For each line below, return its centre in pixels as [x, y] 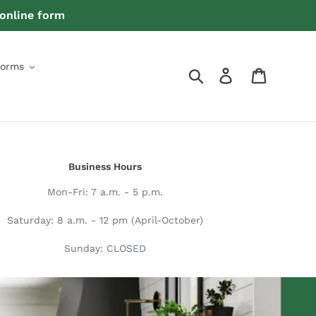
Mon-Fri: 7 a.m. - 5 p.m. [105, 192]
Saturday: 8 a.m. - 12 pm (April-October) [105, 220]
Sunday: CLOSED [105, 249]
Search [222, 74]
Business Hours [105, 166]
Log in [249, 74]
